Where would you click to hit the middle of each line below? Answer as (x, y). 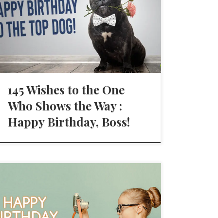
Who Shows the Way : (65, 105)
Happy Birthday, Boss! (69, 121)
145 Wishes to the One (66, 89)
